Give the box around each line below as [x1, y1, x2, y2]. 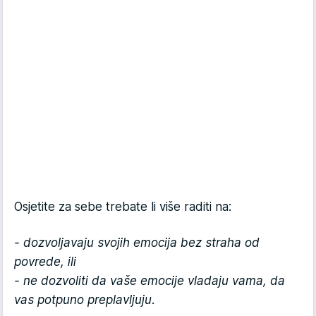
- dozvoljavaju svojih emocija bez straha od [14, 236, 260, 250]
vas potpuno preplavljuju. [14, 293, 155, 308]
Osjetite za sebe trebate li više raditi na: [14, 200, 235, 214]
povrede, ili [14, 255, 76, 269]
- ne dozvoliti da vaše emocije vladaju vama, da [14, 274, 285, 288]
